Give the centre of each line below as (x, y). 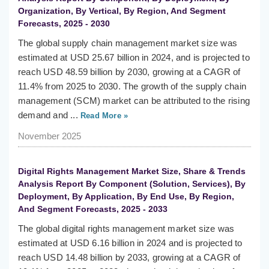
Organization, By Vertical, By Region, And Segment (122, 11)
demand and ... (48, 115)
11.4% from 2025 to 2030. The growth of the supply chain (132, 86)
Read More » (103, 116)
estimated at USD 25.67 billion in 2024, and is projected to (134, 58)
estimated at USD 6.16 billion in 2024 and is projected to (130, 243)
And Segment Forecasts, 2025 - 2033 (93, 209)
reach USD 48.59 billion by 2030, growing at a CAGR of (129, 72)
